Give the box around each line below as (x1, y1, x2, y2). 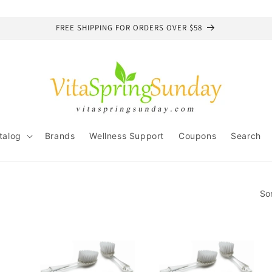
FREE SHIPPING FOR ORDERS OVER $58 (56, 22, 202, 33)
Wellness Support (89, 131, 164, 141)
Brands (44, 131, 75, 141)
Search (231, 131, 261, 141)
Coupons (178, 131, 217, 141)
